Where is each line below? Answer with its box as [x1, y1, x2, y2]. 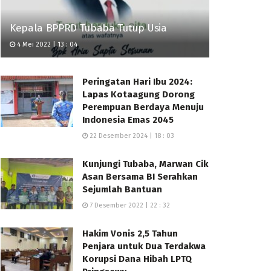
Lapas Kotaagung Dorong [82, 88, 195, 100]
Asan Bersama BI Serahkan [82, 171, 198, 182]
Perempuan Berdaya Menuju [82, 101, 204, 113]
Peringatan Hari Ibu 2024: [82, 76, 192, 87]
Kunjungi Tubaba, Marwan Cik [82, 158, 208, 169]
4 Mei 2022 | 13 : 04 [15, 40, 77, 48]
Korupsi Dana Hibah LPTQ [82, 253, 192, 264]
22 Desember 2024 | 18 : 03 [88, 131, 174, 140]
